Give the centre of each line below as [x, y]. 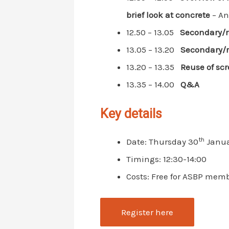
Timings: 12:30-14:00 [166, 159]
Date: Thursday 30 [162, 141]
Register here [147, 212]
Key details [131, 114]
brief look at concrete [168, 15]
